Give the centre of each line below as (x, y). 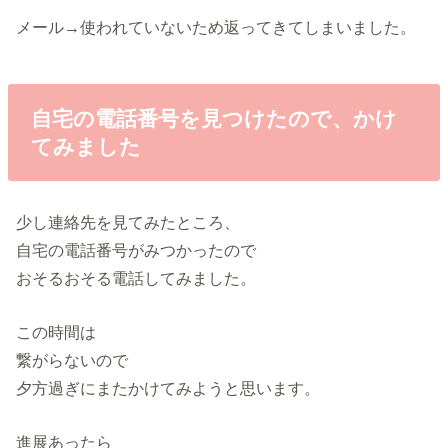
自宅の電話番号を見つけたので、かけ (213, 118)
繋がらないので (72, 359)
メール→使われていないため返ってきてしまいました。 (216, 26)
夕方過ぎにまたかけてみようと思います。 (168, 387)
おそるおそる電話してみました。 (136, 277)
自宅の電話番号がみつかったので (136, 249)
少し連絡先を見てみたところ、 (128, 221)
